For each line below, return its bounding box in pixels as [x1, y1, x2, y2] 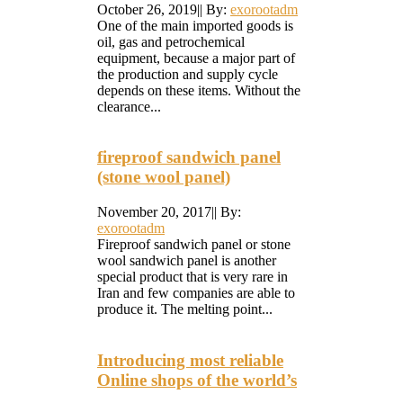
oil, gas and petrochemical [97, 33, 245, 49]
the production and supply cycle [97, 66, 278, 82]
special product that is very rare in [97, 268, 288, 284]
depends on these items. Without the [97, 82, 300, 98]
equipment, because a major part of [97, 49, 295, 66]
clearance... [97, 98, 161, 114]
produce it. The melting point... [97, 300, 273, 317]
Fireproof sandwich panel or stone [97, 236, 291, 252]
